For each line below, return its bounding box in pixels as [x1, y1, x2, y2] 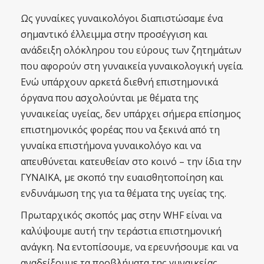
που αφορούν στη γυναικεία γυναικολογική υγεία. [21, 60, 243, 72]
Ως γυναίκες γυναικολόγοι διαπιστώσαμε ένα [21, 12, 223, 25]
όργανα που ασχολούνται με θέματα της [21, 91, 199, 104]
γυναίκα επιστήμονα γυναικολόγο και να [21, 139, 201, 152]
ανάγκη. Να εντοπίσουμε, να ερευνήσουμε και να [21, 240, 238, 253]
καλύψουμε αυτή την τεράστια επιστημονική [21, 225, 222, 237]
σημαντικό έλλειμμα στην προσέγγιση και [21, 28, 207, 41]
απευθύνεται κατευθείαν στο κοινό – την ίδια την [21, 155, 242, 168]
